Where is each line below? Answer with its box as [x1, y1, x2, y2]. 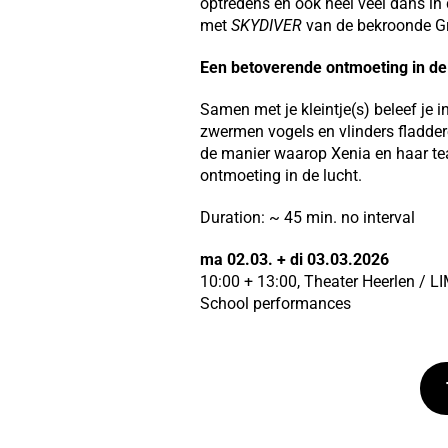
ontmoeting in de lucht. [199, 165, 362, 185]
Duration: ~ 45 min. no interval [199, 207, 415, 227]
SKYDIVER [230, 15, 302, 35]
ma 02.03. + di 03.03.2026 [199, 249, 389, 269]
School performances [199, 293, 359, 313]
